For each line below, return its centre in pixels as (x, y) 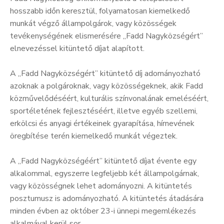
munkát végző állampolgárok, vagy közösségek (93, 23)
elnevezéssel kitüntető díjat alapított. (77, 48)
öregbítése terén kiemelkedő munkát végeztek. (94, 136)
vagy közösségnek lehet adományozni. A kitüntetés (101, 186)
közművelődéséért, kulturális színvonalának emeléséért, (109, 98)
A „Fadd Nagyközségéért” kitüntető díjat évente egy (103, 161)
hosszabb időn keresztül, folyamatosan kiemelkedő (100, 11)
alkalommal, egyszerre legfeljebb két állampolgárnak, (104, 173)
